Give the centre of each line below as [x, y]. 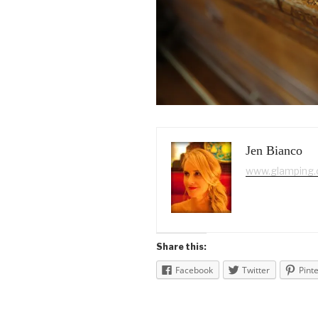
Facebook [194, 270]
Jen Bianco [274, 150]
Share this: [181, 246]
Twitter [256, 270]
